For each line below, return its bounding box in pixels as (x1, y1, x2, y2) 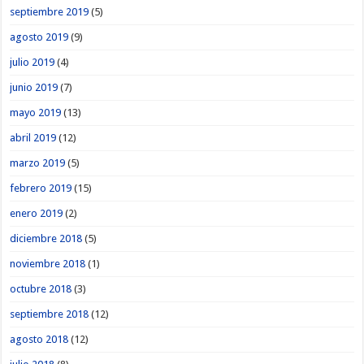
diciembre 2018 (10, 232, 83, 245)
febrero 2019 (10, 181, 72, 194)
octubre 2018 (10, 282, 72, 295)
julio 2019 (10, 55, 55, 68)
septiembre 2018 (10, 307, 89, 320)
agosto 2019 (10, 30, 69, 43)
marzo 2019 (10, 156, 66, 169)
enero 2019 (10, 206, 63, 219)
